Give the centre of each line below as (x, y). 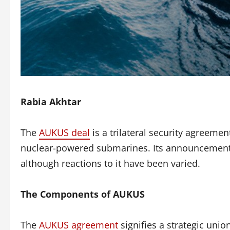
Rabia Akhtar (51, 101)
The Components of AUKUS (83, 194)
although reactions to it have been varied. (110, 163)
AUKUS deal (64, 132)
